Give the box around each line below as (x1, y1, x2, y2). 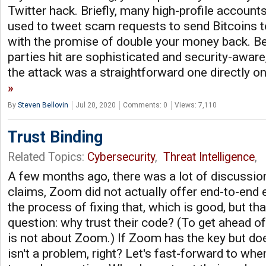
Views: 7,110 (175, 100, 217, 109)
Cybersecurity (87, 150, 155, 164)
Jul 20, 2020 (75, 100, 116, 109)
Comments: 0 (123, 100, 167, 109)
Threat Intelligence (163, 150, 255, 164)
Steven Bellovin (18, 100, 68, 109)
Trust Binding (8, 127, 103, 147)
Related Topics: (8, 150, 87, 164)
